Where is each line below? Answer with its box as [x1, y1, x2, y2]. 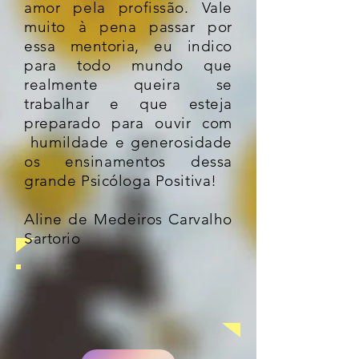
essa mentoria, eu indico [24, 37, 232, 55]
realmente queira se [24, 75, 232, 94]
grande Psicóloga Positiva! [24, 171, 217, 190]
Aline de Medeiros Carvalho [24, 210, 232, 228]
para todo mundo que [24, 56, 232, 75]
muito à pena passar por [24, 18, 232, 36]
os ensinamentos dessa [24, 152, 232, 171]
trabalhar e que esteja [24, 95, 232, 113]
